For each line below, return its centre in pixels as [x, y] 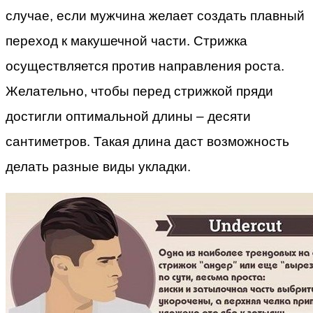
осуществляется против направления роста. [145, 66]
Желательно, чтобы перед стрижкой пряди [139, 92]
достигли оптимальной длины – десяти [128, 117]
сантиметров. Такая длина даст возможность [147, 142]
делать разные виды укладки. [98, 167]
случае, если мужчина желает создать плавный [155, 16]
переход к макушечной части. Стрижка [126, 41]
